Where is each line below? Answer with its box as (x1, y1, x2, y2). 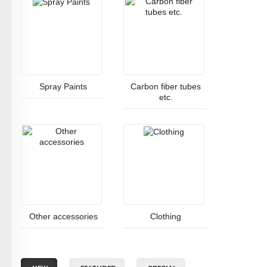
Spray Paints (39, 82, 87, 91)
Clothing (150, 212, 181, 221)
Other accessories (29, 212, 98, 221)
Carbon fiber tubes (131, 82, 201, 91)
